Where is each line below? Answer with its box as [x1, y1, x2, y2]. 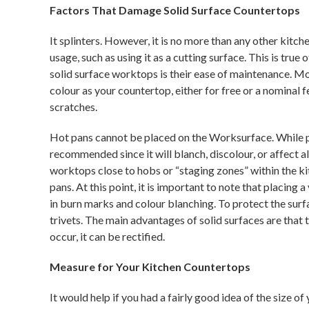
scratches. [50, 100, 97, 113]
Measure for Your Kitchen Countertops [50, 260, 250, 273]
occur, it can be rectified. [50, 230, 165, 243]
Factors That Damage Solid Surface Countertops [50, 3, 300, 17]
